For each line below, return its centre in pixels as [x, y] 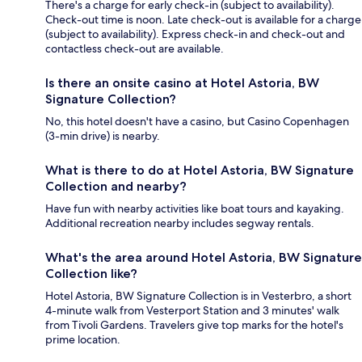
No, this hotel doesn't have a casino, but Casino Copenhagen [197, 122]
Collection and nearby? [116, 187]
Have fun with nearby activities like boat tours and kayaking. [195, 209]
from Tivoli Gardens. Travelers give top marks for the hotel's [194, 325]
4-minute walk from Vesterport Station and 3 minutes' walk [192, 311]
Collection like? [91, 274]
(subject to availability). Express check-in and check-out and [195, 34]
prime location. [83, 340]
